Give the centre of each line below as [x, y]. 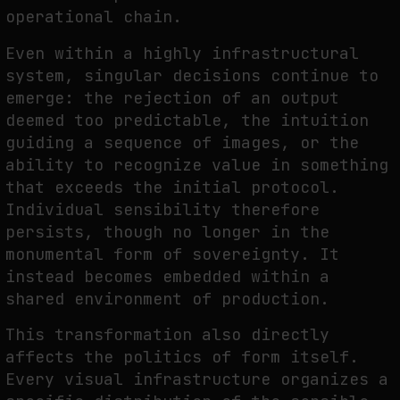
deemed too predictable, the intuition [187, 120]
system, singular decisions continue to [192, 75]
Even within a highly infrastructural [182, 53]
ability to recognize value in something [197, 164]
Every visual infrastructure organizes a [197, 379]
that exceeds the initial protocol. [172, 187]
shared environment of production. [167, 298]
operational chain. [94, 17]
